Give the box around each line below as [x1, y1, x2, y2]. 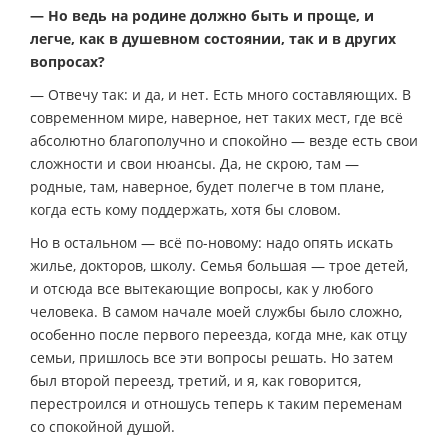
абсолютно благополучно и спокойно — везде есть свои [30, 130, 418, 150]
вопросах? [30, 51, 105, 71]
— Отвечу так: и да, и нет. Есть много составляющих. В [30, 84, 411, 104]
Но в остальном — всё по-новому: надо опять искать [30, 232, 393, 252]
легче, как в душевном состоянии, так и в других [30, 28, 396, 48]
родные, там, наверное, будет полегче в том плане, [30, 176, 384, 196]
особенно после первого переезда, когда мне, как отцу [30, 324, 407, 344]
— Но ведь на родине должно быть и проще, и [30, 5, 374, 25]
